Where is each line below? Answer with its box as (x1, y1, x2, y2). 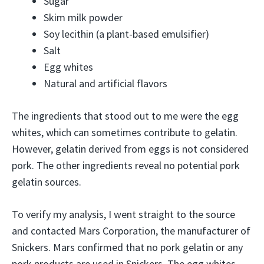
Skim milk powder (44, 11, 123, 24)
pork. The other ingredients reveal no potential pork (12, 159, 240, 172)
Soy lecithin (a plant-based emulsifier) (44, 27, 209, 41)
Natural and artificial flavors (44, 77, 167, 90)
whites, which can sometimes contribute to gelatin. (12, 126, 237, 139)
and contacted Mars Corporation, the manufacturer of (12, 224, 250, 237)
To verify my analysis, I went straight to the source (12, 207, 235, 221)
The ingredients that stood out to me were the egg (12, 109, 239, 123)
